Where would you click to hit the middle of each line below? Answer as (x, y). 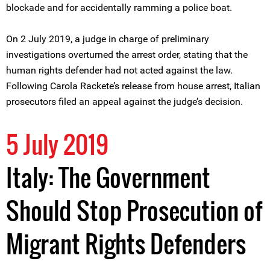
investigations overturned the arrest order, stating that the (127, 55)
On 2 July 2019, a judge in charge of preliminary (108, 39)
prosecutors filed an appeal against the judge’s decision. (124, 102)
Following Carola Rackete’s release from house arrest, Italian (133, 86)
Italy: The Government (108, 177)
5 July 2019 (57, 144)
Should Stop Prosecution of (134, 210)
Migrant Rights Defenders (126, 243)
